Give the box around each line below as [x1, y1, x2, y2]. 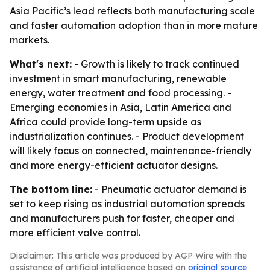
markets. [10, 34, 49, 46]
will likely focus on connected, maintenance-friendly [10, 145, 251, 157]
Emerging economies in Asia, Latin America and [10, 101, 231, 113]
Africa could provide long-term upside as [10, 116, 201, 128]
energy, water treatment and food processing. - [10, 87, 231, 99]
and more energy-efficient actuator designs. [10, 159, 218, 171]
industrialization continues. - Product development [10, 130, 244, 142]
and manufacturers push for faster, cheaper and [10, 212, 234, 224]
